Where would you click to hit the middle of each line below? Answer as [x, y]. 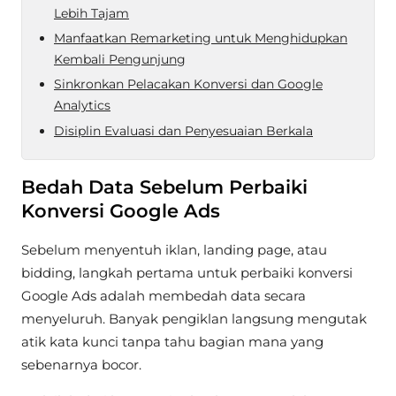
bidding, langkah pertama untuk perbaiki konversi [187, 272]
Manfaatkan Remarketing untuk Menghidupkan [201, 38]
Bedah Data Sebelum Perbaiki [164, 187]
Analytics [82, 106]
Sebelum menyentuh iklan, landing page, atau [174, 249]
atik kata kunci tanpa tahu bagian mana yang [172, 341]
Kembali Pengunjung [120, 60]
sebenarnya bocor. [81, 364]
